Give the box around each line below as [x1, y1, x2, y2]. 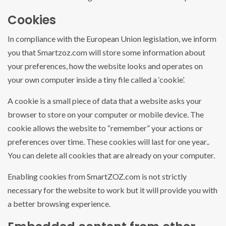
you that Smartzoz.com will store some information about [8, 47, 205, 58]
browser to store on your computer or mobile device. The [8, 109, 204, 120]
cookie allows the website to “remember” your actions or [8, 123, 203, 133]
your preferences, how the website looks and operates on [8, 61, 203, 71]
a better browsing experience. [8, 199, 110, 209]
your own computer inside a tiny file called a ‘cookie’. [8, 75, 185, 85]
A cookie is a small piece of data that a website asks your [8, 96, 202, 106]
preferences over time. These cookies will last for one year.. [8, 137, 209, 147]
